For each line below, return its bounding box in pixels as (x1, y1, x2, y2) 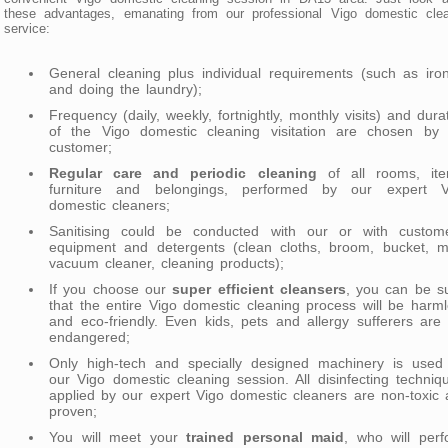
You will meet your (49, 428, 187, 445)
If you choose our (49, 280, 173, 297)
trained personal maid (186, 428, 345, 445)
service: (4, 20, 50, 36)
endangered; (49, 328, 130, 345)
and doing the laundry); (49, 80, 202, 97)
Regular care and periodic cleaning (49, 164, 317, 181)
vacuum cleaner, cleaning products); (49, 254, 284, 271)
